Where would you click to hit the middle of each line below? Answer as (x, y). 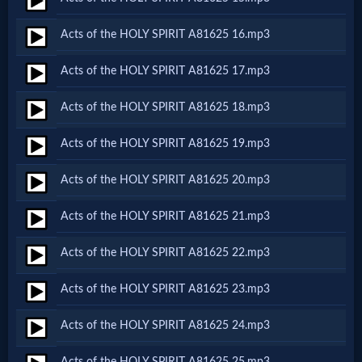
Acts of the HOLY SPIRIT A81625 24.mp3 (165, 326)
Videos (56, 291)
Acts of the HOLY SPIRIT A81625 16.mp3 (165, 35)
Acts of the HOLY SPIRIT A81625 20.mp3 (165, 180)
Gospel (57, 259)
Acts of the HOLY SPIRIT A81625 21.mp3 (165, 217)
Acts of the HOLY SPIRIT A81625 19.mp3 (165, 144)
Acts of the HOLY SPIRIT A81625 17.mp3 (165, 71)
